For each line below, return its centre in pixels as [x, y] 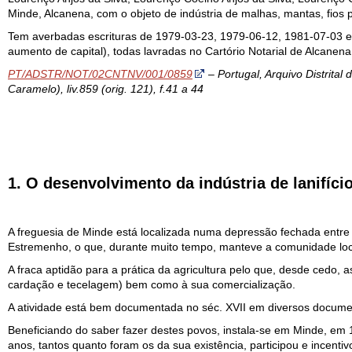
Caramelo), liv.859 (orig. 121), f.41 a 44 [106, 89]
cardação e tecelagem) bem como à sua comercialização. [152, 284]
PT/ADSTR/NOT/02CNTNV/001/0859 [100, 74]
